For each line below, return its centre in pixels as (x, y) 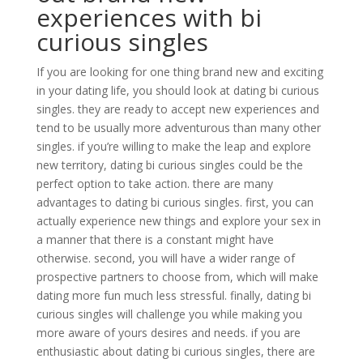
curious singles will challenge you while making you (169, 314)
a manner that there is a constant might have (155, 239)
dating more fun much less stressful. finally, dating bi (173, 295)
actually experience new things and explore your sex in (178, 221)
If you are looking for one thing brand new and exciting (179, 72)
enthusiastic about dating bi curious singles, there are (175, 351)
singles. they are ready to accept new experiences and (177, 109)
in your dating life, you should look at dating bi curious (177, 90)
